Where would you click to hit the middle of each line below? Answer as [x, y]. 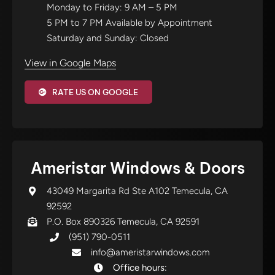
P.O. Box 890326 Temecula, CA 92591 [123, 222]
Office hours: [140, 268]
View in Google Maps [70, 63]
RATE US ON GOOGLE [95, 92]
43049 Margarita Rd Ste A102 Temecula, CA [137, 191]
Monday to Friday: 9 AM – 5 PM [112, 7]
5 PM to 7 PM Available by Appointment [130, 23]
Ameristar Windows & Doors [137, 168]
